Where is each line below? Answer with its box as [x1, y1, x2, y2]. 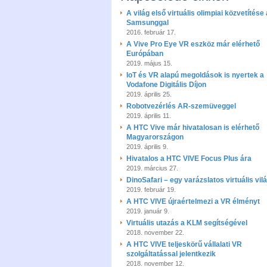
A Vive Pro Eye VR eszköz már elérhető [126, 40, 260, 48]
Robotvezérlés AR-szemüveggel [126, 102, 236, 110]
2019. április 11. [126, 112, 171, 119]
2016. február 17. [126, 29, 176, 36]
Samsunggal [126, 18, 169, 27]
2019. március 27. [126, 164, 178, 172]
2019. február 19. [126, 186, 176, 193]
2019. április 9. [126, 143, 168, 150]
